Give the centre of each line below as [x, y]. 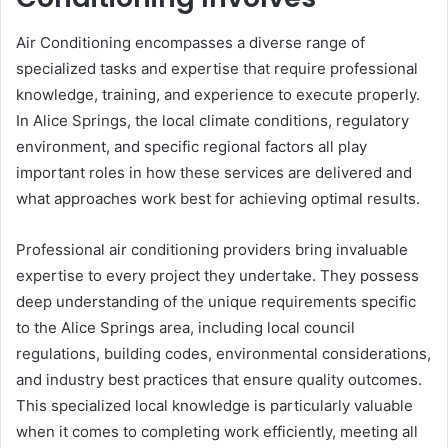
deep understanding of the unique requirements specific [216, 301]
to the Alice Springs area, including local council [185, 327]
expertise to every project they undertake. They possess [217, 275]
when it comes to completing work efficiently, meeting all [217, 431]
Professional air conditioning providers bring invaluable [212, 249]
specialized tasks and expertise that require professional [217, 68]
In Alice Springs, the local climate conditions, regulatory [212, 120]
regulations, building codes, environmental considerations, [223, 353]
